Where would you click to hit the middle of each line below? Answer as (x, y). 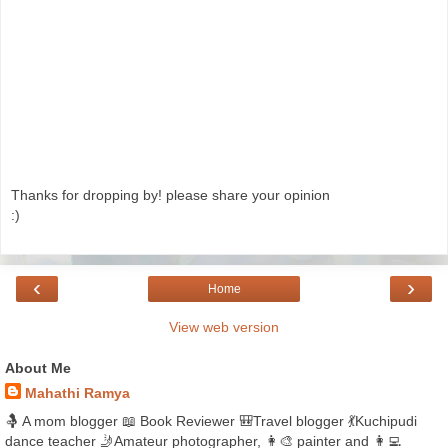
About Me (38, 368)
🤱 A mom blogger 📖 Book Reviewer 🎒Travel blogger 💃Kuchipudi (211, 420)
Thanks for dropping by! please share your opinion (170, 195)
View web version (224, 327)
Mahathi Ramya (77, 393)
